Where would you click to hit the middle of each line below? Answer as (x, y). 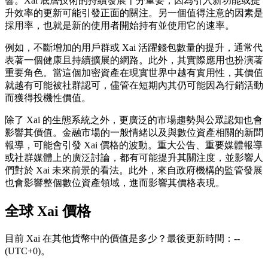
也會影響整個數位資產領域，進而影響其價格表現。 (115, 183)
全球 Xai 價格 (48, 211)
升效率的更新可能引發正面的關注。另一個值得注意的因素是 (134, 13)
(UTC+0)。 (28, 251)
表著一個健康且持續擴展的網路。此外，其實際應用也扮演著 (134, 60)
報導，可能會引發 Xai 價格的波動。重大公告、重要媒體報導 (134, 145)
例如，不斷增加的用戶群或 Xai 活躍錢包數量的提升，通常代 (134, 48)
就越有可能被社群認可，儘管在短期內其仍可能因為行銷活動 (134, 86)
